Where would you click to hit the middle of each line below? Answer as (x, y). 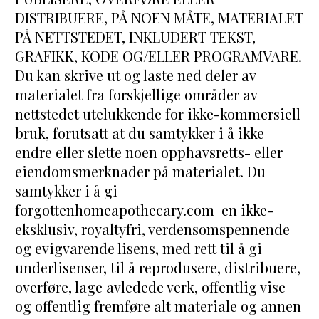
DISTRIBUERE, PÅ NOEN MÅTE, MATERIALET (159, 18)
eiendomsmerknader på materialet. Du (141, 172)
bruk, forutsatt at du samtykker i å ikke (140, 133)
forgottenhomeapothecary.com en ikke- (145, 210)
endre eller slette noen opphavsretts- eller (149, 152)
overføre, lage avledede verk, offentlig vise (151, 287)
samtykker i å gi (67, 191)
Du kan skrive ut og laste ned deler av (136, 75)
